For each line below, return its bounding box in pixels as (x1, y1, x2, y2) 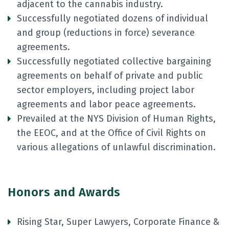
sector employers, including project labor (17, 84, 194, 96)
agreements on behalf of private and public (17, 70, 203, 81)
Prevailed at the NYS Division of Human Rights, (17, 113, 216, 124)
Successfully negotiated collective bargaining (17, 56, 211, 67)
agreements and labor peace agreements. (17, 99, 196, 110)
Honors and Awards (8, 185, 121, 199)
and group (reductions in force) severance (17, 27, 195, 38)
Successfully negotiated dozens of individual (17, 13, 208, 24)
